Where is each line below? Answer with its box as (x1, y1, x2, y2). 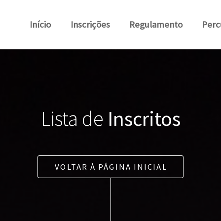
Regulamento (129, 19, 183, 30)
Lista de (40, 106, 108, 131)
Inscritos (107, 106, 181, 131)
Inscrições (70, 19, 110, 30)
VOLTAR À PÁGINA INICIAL (55, 161, 167, 172)
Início (30, 19, 51, 30)
